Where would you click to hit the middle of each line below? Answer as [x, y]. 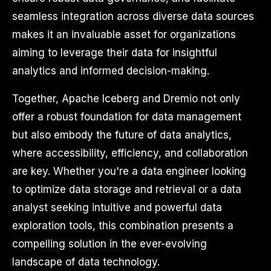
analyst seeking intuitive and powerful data [117, 207]
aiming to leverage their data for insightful [115, 53]
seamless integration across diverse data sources [133, 16]
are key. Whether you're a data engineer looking [129, 171]
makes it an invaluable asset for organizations [124, 34]
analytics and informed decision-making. [111, 71]
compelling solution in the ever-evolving [109, 244]
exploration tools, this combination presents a [123, 226]
